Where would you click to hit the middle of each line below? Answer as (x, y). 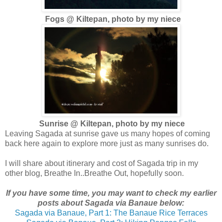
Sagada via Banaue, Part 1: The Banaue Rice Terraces (111, 213)
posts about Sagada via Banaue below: (111, 203)
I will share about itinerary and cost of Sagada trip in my (102, 163)
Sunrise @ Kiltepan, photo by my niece (112, 123)
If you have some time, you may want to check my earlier (111, 193)
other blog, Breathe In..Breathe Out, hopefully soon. (95, 173)
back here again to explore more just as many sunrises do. (108, 143)
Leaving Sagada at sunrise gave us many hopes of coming (108, 133)
